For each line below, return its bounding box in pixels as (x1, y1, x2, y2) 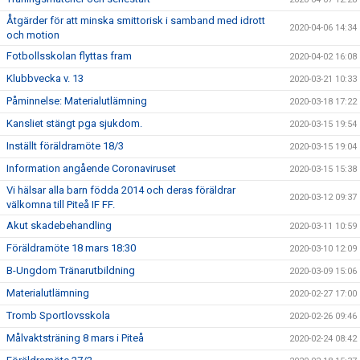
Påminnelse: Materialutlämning (6, 95, 147, 107)
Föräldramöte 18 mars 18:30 (6, 242, 136, 254)
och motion (6, 29, 59, 41)
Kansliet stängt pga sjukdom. (6, 117, 142, 129)
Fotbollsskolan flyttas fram (6, 50, 132, 62)
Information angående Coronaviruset (6, 162, 176, 174)
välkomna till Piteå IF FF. (6, 198, 115, 211)
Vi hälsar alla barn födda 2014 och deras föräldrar (6, 184, 235, 196)
